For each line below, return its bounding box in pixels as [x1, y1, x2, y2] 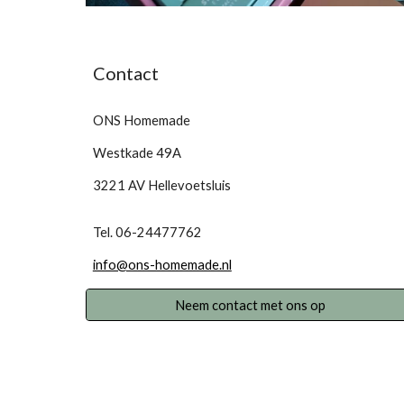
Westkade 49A [92, 145, 181, 161]
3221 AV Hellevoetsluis [92, 178, 231, 193]
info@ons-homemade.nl [92, 257, 232, 272]
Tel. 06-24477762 [92, 225, 202, 240]
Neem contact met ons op [174, 297, 326, 313]
